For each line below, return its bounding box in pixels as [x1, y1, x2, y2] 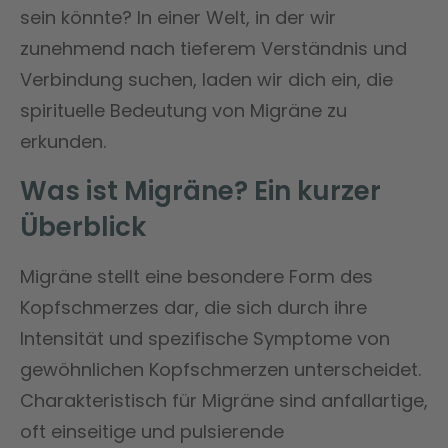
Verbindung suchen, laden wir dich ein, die [20, 66, 393, 92]
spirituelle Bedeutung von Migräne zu [20, 97, 347, 123]
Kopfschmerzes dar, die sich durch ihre [20, 294, 367, 320]
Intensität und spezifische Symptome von [20, 325, 390, 351]
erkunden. [20, 128, 106, 154]
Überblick [20, 208, 146, 245]
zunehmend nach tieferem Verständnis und [20, 35, 407, 61]
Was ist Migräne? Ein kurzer [20, 172, 381, 209]
